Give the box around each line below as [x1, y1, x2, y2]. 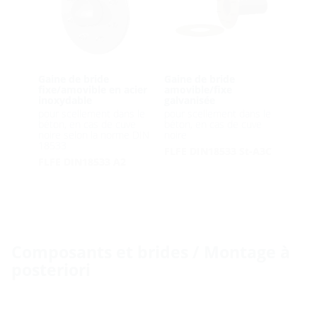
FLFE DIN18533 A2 [38, 155, 126, 169]
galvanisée [163, 93, 215, 108]
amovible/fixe [163, 83, 232, 97]
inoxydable [38, 93, 92, 108]
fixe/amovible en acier [38, 83, 147, 97]
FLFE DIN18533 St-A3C [163, 144, 272, 158]
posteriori [11, 258, 91, 282]
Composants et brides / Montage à [11, 241, 290, 264]
